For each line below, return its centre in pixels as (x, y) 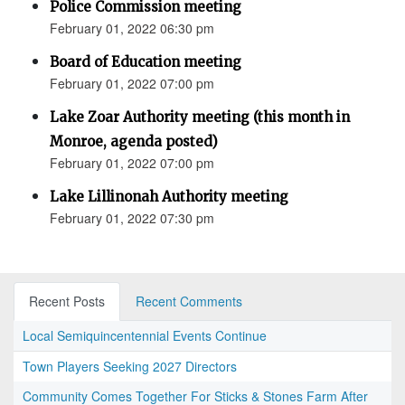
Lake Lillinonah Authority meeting (169, 197)
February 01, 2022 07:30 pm (132, 218)
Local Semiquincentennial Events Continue (145, 336)
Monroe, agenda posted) (134, 142)
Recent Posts (67, 301)
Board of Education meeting (146, 62)
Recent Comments (189, 301)
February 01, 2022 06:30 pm (132, 28)
